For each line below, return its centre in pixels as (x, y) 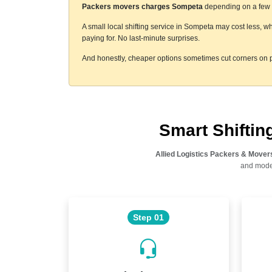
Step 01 (148, 217)
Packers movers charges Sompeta (142, 6)
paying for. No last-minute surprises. (141, 38)
